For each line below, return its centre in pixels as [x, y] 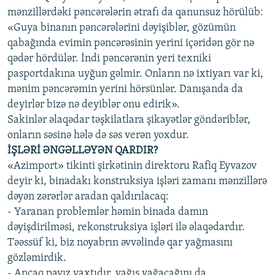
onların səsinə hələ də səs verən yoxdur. [98, 135]
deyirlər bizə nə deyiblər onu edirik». [94, 104]
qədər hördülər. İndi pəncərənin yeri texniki [109, 58]
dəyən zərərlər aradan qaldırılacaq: [88, 196]
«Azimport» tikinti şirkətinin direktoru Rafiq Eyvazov [132, 166]
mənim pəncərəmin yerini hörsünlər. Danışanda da [125, 89]
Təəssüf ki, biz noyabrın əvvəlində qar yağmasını [120, 242]
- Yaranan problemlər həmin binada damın [108, 212]
